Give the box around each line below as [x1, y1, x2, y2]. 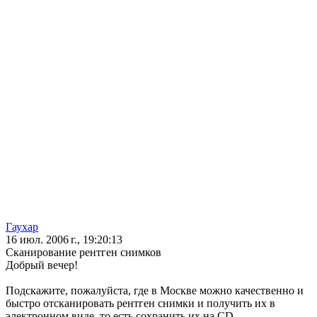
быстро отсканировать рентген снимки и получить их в [6, 297, 275, 310]
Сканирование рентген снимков [6, 246, 161, 259]
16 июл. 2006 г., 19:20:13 [6, 234, 122, 246]
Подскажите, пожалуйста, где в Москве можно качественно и [6, 284, 304, 297]
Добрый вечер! [6, 259, 78, 272]
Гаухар [6, 221, 38, 234]
